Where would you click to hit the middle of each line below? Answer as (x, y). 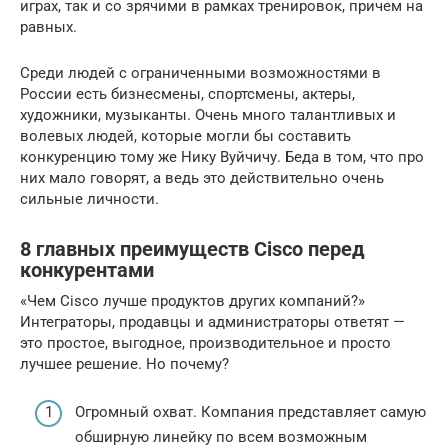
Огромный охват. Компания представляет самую (250, 412)
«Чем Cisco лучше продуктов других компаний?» (192, 300)
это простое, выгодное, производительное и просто (205, 342)
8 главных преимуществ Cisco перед (192, 249)
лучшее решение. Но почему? (124, 363)
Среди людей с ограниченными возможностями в (200, 72)
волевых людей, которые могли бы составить (185, 135)
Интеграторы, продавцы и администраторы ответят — (212, 321)
